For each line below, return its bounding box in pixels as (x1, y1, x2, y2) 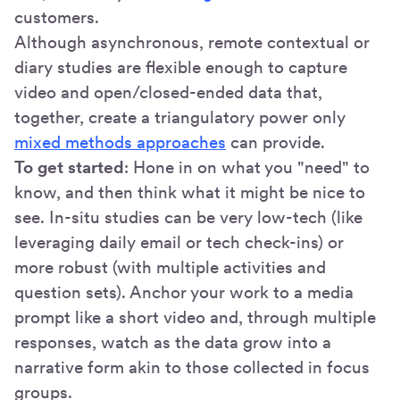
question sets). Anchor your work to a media (14, 281, 354, 303)
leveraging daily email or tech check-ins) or (14, 231, 344, 253)
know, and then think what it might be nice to (14, 181, 365, 203)
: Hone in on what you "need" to (124, 156, 370, 178)
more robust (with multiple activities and (14, 256, 326, 278)
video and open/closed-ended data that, (14, 81, 322, 103)
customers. (14, 6, 99, 28)
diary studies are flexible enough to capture (14, 56, 347, 78)
